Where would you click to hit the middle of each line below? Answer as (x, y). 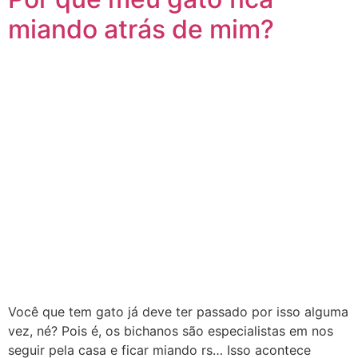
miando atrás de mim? (141, 29)
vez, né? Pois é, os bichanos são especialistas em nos (171, 330)
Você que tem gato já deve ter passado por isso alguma (178, 311)
